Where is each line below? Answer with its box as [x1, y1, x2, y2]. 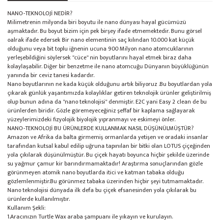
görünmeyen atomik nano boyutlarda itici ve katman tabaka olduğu [7, 167, 184, 177]
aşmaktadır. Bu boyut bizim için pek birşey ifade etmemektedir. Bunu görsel [7, 26, 202, 36]
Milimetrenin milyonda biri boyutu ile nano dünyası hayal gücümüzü [7, 17, 186, 27]
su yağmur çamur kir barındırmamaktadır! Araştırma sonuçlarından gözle [7, 159, 203, 168]
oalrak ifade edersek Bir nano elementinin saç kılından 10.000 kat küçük [7, 35, 194, 45]
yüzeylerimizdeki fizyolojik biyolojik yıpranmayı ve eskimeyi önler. [7, 114, 177, 124]
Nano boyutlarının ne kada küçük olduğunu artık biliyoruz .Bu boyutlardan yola [7, 79, 212, 89]
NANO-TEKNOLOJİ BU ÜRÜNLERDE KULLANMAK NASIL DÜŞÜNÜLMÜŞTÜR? [7, 123, 193, 133]
